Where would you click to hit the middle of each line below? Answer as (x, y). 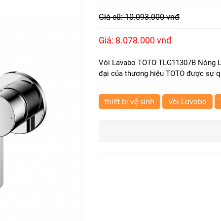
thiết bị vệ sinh (130, 101)
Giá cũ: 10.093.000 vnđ (139, 17)
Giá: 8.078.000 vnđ (135, 40)
